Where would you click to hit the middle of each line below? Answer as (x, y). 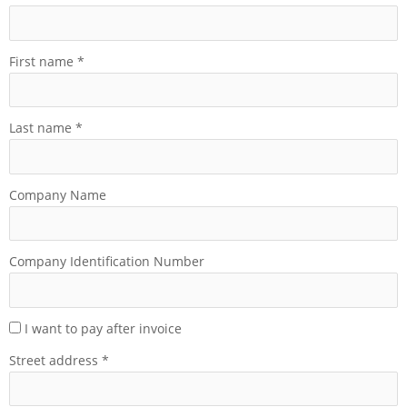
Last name (42, 128)
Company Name (58, 194)
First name (43, 61)
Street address (55, 360)
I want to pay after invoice (103, 328)
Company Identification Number (107, 262)
